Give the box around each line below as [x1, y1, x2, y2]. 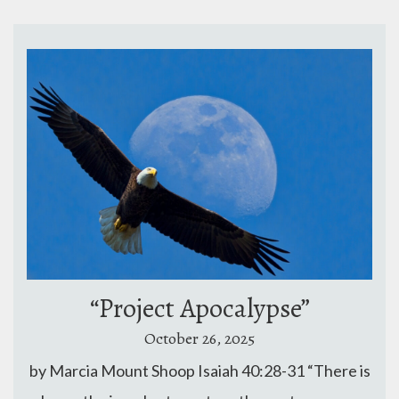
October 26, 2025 [144, 328, 255, 350]
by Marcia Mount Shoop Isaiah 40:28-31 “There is [28, 361, 370, 381]
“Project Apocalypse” [89, 289, 310, 326]
